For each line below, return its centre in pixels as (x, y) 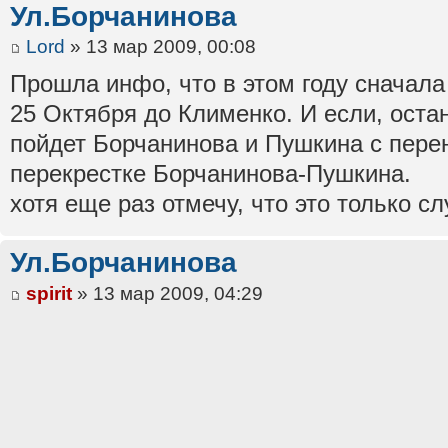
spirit (49, 293)
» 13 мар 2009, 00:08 (160, 47)
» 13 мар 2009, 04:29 (167, 293)
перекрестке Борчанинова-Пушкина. (210, 174)
